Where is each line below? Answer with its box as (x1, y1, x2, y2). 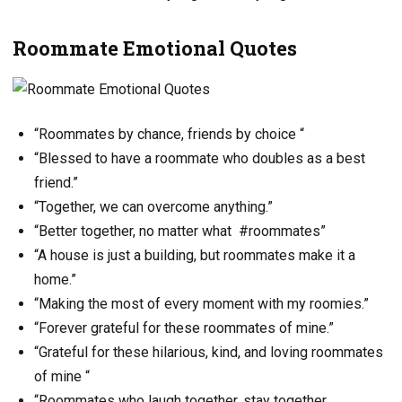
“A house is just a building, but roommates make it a (34, 246, 355, 264)
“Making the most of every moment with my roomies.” (34, 294, 369, 312)
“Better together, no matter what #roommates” (34, 222, 326, 240)
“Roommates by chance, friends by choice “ (34, 125, 304, 143)
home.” (34, 270, 76, 288)
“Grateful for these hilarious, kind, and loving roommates (34, 343, 383, 361)
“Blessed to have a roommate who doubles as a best (34, 149, 365, 167)
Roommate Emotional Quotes (13, 35, 297, 62)
